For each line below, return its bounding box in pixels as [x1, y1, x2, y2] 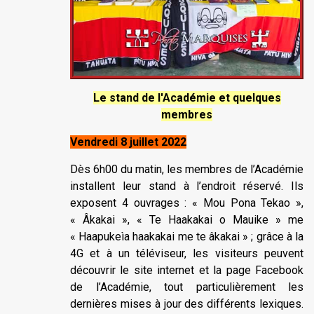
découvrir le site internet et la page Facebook [70, 263, 303, 277]
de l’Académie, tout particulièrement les [70, 280, 303, 294]
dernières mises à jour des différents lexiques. [70, 296, 303, 310]
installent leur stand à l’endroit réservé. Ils [70, 179, 303, 193]
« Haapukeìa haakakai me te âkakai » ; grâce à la [70, 229, 303, 243]
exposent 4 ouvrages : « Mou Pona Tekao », [70, 196, 303, 210]
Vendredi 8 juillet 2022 [70, 135, 186, 149]
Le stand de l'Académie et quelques [93, 90, 281, 104]
